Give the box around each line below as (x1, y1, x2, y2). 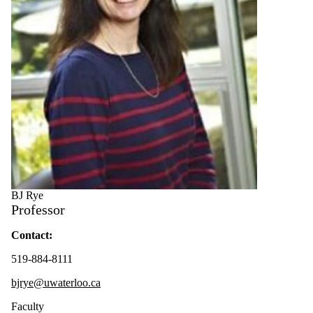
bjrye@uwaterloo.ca (11, 277, 101, 289)
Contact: (11, 229, 52, 242)
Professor (11, 202, 65, 218)
